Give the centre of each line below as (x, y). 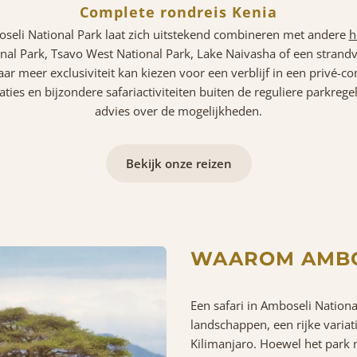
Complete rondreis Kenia (178, 12)
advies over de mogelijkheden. (178, 110)
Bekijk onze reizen (178, 163)
